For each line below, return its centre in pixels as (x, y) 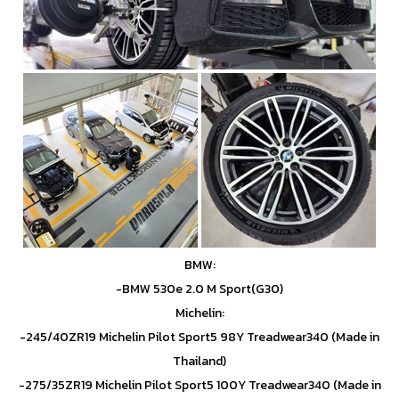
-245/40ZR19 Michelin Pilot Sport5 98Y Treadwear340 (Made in (199, 337)
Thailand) (199, 361)
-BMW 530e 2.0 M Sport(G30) (199, 289)
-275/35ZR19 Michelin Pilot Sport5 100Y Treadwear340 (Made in (199, 385)
